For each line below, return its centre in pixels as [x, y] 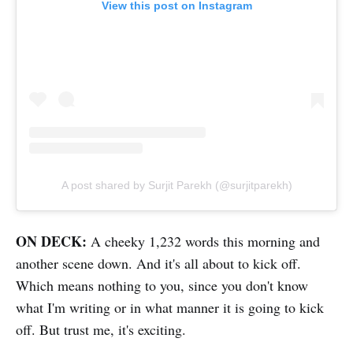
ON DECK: [51, 242]
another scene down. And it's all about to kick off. [158, 264]
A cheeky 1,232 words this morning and [203, 242]
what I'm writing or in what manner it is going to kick [170, 308]
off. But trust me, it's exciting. [101, 330]
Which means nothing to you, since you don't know [162, 286]
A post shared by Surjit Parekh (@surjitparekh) [176, 186]
